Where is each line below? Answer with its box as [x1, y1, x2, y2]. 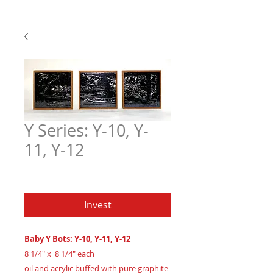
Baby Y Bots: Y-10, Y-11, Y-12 [24, 233, 130, 244]
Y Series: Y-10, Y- [24, 119, 149, 141]
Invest [83, 198, 112, 211]
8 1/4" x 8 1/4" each [24, 248, 94, 259]
